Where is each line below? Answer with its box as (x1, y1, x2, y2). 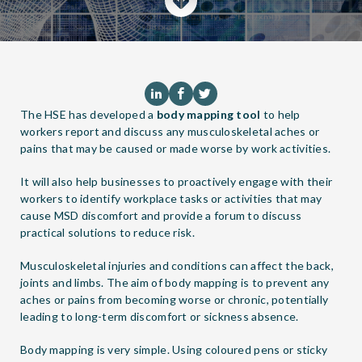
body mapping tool (156, 107, 261, 121)
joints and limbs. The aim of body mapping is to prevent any (20, 275, 330, 289)
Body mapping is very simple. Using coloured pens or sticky (20, 342, 328, 356)
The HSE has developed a (20, 107, 157, 121)
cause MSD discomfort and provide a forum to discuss (20, 208, 302, 222)
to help (260, 107, 301, 121)
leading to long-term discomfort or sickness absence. (20, 309, 299, 323)
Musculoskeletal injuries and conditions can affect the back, (20, 258, 334, 272)
